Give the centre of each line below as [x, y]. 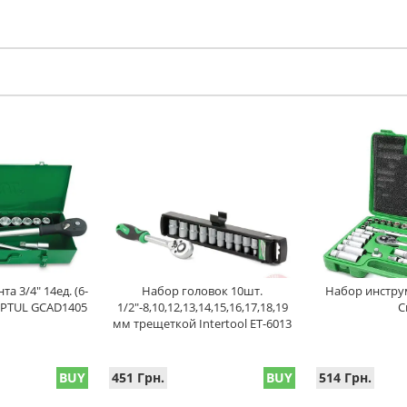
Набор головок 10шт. [202, 291]
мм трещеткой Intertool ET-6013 [202, 323]
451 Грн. [138, 377]
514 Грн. [345, 377]
